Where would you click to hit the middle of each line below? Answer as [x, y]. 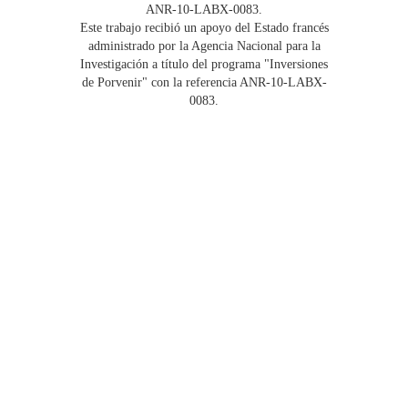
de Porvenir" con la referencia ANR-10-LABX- [204, 83]
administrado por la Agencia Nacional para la [204, 46]
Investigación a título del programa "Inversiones [204, 65]
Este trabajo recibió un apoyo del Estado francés [204, 28]
